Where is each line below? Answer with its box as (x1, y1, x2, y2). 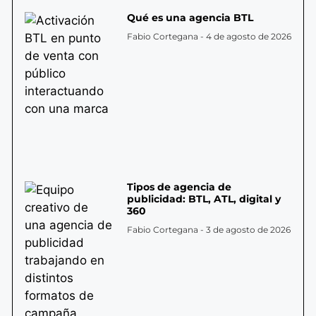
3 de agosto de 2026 (203, 224, 291, 236)
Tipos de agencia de (126, 181, 231, 194)
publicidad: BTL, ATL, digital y (126, 193, 281, 206)
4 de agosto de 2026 (203, 31, 291, 42)
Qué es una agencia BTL (126, 11, 253, 25)
